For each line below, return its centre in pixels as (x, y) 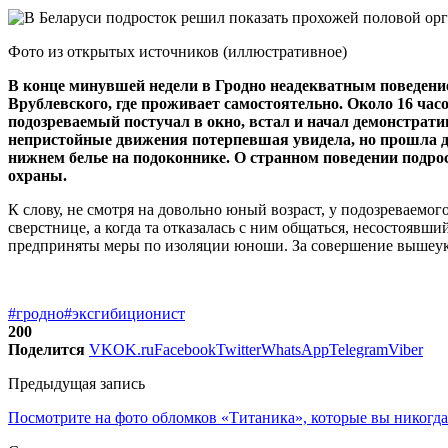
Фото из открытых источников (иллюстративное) (177, 51)
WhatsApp (295, 349)
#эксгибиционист (124, 313)
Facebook (185, 349)
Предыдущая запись (76, 383)
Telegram (358, 349)
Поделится (46, 349)
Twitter (238, 349)
